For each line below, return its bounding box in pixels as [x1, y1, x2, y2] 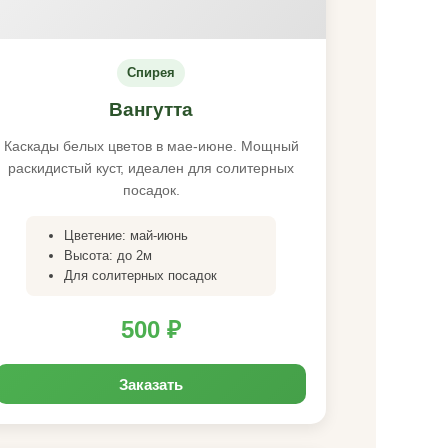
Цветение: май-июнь [64, 228, 188, 243]
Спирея [127, 65, 175, 80]
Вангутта [109, 99, 193, 120]
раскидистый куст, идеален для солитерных [8, 160, 294, 176]
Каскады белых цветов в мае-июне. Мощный [3, 138, 299, 154]
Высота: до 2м [64, 248, 152, 263]
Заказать [119, 373, 183, 395]
